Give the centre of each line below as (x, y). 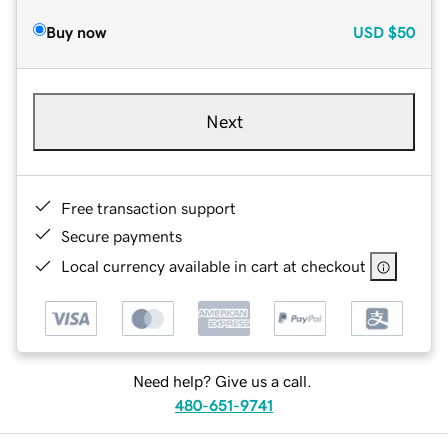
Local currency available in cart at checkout (213, 265)
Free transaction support (148, 207)
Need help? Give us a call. (222, 381)
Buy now (76, 31)
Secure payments (121, 235)
